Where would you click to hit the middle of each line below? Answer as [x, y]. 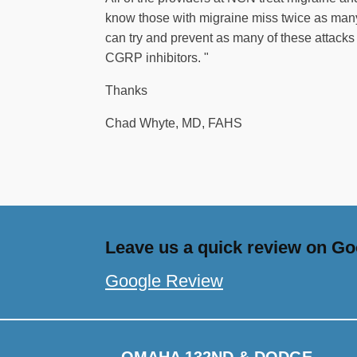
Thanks [126, 90]
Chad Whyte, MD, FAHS [174, 123]
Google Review [164, 281]
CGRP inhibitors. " [157, 58]
